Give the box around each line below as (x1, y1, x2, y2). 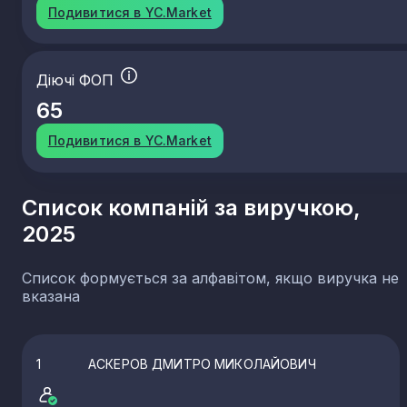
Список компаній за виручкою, (22, 194, 361, 221)
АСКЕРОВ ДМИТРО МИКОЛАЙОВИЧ (88, 355, 316, 372)
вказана (22, 286, 80, 305)
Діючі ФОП (36, 71, 118, 90)
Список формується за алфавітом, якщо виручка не (22, 268, 399, 287)
